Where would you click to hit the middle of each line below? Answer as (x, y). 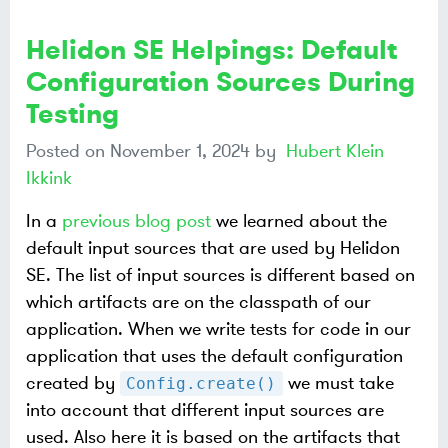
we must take (338, 383)
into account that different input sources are (205, 410)
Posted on (68, 151)
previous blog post (136, 221)
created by (73, 383)
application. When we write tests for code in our (218, 329)
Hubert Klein (335, 151)
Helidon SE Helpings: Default (211, 50)
